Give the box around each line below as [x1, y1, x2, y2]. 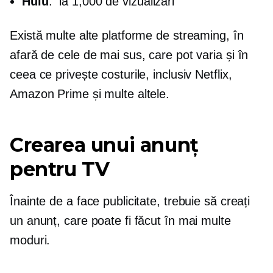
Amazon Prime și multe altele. [10, 87, 170, 101]
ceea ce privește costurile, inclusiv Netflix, [10, 68, 232, 81]
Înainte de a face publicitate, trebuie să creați [10, 194, 250, 208]
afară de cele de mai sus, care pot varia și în [10, 48, 249, 62]
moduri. [10, 233, 51, 247]
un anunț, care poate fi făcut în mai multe [10, 214, 231, 227]
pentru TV [10, 157, 110, 181]
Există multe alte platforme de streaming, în [10, 29, 244, 42]
